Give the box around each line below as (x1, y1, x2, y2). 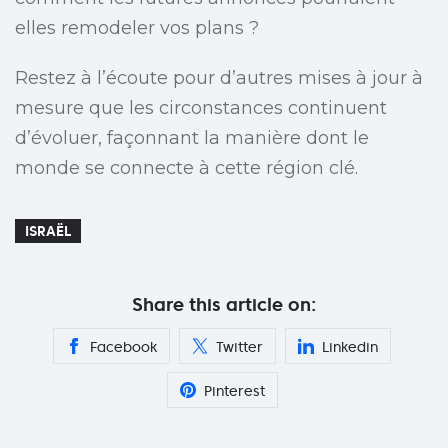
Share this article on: (132, 293, 316, 317)
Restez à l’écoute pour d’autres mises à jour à (15, 67, 423, 90)
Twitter (216, 338, 263, 357)
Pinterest (203, 382, 265, 401)
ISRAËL (25, 222, 71, 241)
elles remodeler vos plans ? (15, 17, 259, 40)
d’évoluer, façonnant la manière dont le (15, 127, 369, 150)
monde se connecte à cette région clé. (15, 157, 358, 180)
